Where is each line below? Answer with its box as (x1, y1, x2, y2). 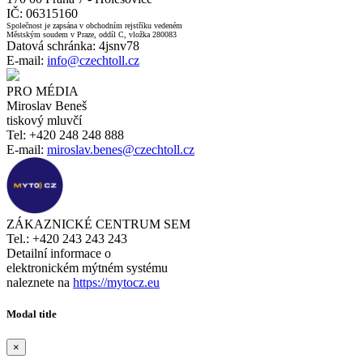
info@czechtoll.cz (47, 53, 139, 67)
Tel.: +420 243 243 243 (6, 231, 127, 246)
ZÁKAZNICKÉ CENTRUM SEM (6, 216, 190, 231)
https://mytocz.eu (73, 275, 160, 289)
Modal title (6, 307, 57, 320)
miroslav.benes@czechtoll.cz (47, 142, 194, 156)
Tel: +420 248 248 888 (6, 127, 124, 142)
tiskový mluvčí (6, 113, 82, 127)
